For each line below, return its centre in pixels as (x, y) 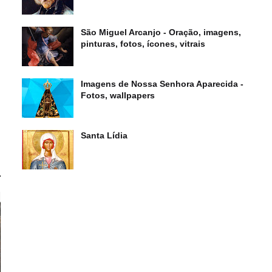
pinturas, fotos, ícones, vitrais (143, 44)
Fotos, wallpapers (118, 95)
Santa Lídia (104, 135)
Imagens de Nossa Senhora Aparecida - (162, 84)
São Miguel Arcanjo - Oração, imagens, (161, 32)
